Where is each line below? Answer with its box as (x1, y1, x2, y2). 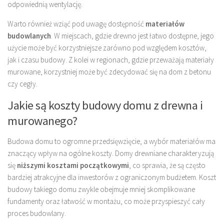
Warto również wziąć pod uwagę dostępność (7, 18, 145, 28)
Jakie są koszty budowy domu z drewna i (7, 97, 202, 113)
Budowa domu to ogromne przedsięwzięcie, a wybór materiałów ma (7, 136, 215, 146)
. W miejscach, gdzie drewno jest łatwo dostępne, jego (51, 30, 214, 40)
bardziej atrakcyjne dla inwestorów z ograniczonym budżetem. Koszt (7, 172, 216, 182)
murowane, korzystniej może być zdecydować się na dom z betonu (7, 66, 211, 76)
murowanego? (7, 112, 77, 128)
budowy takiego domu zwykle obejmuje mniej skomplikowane (7, 184, 195, 194)
